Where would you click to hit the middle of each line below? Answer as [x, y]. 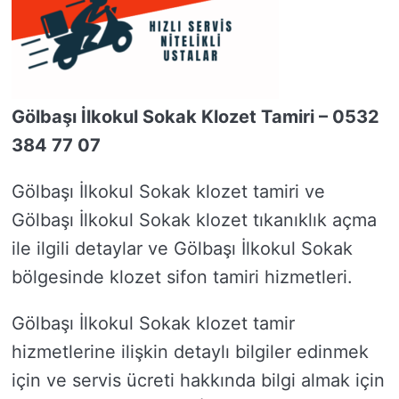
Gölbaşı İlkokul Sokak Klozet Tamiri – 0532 [195, 117]
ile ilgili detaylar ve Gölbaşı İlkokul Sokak [182, 248]
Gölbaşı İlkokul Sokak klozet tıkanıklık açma [194, 220]
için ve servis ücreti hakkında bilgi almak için [198, 380]
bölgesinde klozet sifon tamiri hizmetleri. [182, 277]
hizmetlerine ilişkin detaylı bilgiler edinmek [190, 352]
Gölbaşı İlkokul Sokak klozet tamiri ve [168, 191]
